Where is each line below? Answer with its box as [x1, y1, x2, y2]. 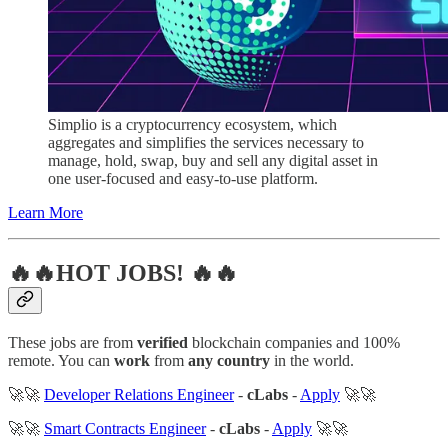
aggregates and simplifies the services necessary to [48, 134, 364, 152]
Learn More [8, 204, 83, 222]
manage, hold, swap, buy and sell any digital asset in [48, 152, 378, 170]
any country [188, 351, 270, 369]
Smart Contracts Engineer [44, 419, 206, 437]
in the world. [270, 351, 354, 369]
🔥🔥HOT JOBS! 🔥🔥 [8, 259, 238, 286]
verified [137, 333, 188, 351]
